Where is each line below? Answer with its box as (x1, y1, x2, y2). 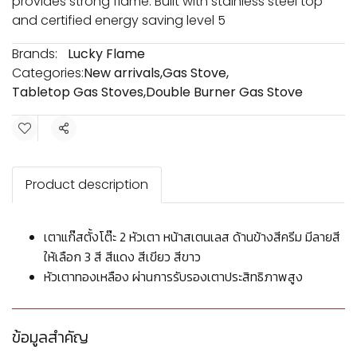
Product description (25, 175, 148, 194)
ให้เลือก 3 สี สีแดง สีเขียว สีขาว (44, 247, 201, 266)
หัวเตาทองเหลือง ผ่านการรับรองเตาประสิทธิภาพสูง (44, 267, 303, 286)
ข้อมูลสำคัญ (12, 325, 88, 349)
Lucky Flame (68, 45, 145, 63)
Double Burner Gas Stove (146, 83, 303, 101)
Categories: (12, 64, 84, 82)
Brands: (12, 45, 57, 63)
